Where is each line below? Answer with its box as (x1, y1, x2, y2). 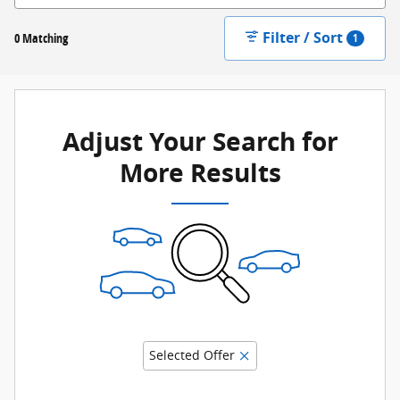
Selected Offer (149, 346, 235, 363)
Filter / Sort (262, 28, 344, 48)
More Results (119, 154, 281, 190)
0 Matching (14, 29, 68, 47)
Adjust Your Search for (62, 123, 338, 159)
